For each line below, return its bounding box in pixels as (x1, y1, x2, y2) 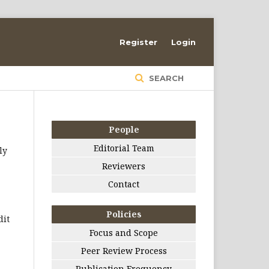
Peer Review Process (80, 245, 167, 256)
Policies (106, 208, 142, 220)
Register (119, 37, 157, 47)
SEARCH (147, 73, 184, 83)
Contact (108, 178, 139, 190)
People (108, 124, 139, 135)
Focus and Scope (89, 227, 158, 238)
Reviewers (102, 160, 145, 172)
